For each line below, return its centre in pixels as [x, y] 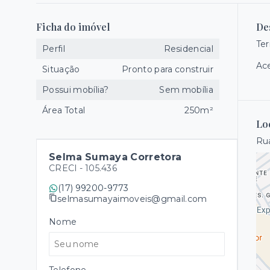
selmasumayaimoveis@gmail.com [132, 199]
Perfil [54, 49]
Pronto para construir [168, 69]
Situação [61, 69]
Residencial [188, 49]
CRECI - [67, 168]
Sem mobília [186, 90]
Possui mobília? [76, 90]
